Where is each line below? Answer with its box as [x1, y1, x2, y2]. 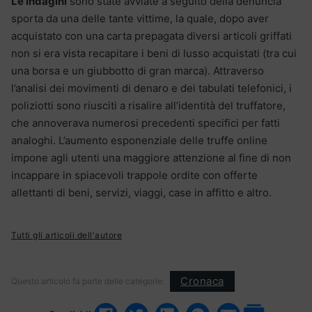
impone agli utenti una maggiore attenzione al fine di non [11, 150, 291, 164]
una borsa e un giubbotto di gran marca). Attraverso [11, 63, 264, 77]
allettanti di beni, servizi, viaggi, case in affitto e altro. [11, 185, 272, 199]
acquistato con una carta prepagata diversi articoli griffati [11, 29, 292, 42]
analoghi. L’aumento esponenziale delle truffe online [11, 133, 267, 147]
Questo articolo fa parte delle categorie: [11, 275, 164, 286]
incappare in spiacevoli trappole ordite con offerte [11, 168, 258, 182]
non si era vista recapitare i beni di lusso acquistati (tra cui [11, 46, 297, 60]
